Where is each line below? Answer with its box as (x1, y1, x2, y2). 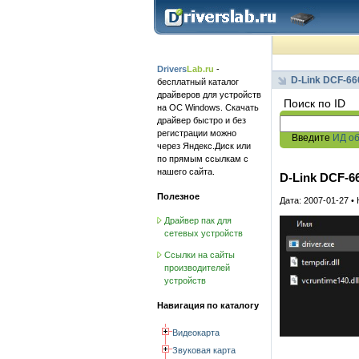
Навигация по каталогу (157, 300, 259, 310)
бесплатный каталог (157, 77, 239, 87)
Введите (292, 132, 333, 143)
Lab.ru (187, 64, 214, 74)
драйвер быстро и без (157, 115, 246, 125)
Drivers (157, 64, 187, 74)
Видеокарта (172, 327, 220, 337)
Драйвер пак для (164, 216, 232, 226)
